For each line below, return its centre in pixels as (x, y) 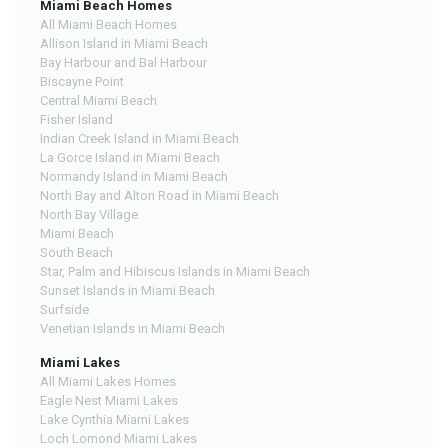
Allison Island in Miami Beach (124, 43)
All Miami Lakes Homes (108, 381)
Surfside (64, 309)
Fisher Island (76, 119)
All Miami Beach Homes (108, 24)
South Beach (76, 252)
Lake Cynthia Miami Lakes (114, 419)
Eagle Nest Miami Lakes (109, 400)
